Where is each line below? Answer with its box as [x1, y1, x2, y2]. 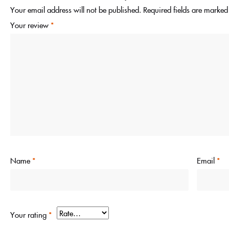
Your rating [10, 209, 49, 220]
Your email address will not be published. [10, 4, 141, 15]
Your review [10, 19, 51, 31]
